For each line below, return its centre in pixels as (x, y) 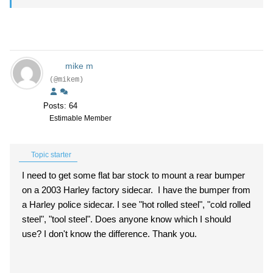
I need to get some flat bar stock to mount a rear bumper (133, 175)
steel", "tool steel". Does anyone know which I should (126, 219)
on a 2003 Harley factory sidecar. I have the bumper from (136, 190)
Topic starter (50, 155)
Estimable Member (80, 118)
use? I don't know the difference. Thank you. (109, 234)
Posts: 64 (60, 106)
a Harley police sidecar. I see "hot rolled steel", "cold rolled (136, 204)
